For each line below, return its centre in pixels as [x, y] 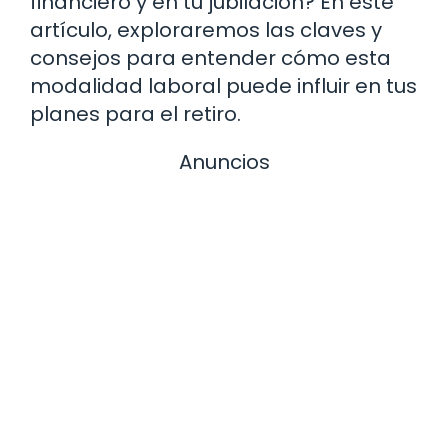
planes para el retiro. [135, 113]
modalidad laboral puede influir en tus [223, 85]
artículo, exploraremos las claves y [206, 29]
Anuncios [224, 161]
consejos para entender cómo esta [210, 57]
